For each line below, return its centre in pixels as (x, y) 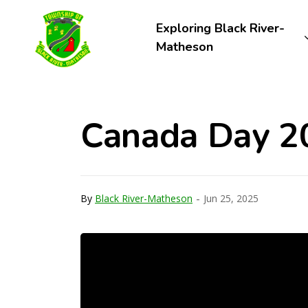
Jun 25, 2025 (231, 198)
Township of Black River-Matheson (203, 14)
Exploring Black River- (220, 28)
